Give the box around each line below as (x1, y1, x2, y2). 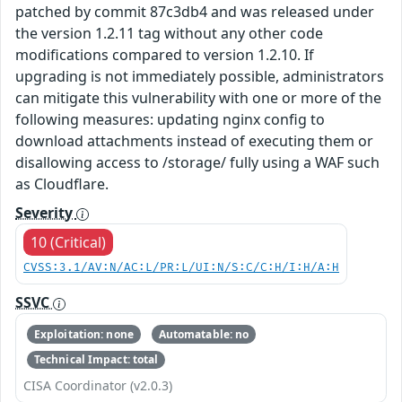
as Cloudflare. (15, 174, 109, 195)
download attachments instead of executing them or (15, 131, 373, 152)
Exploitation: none (33, 326, 134, 342)
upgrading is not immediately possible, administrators (15, 66, 384, 87)
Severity (15, 203, 76, 223)
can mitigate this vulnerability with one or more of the (15, 88, 381, 109)
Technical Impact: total (33, 351, 159, 367)
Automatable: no (158, 326, 249, 342)
